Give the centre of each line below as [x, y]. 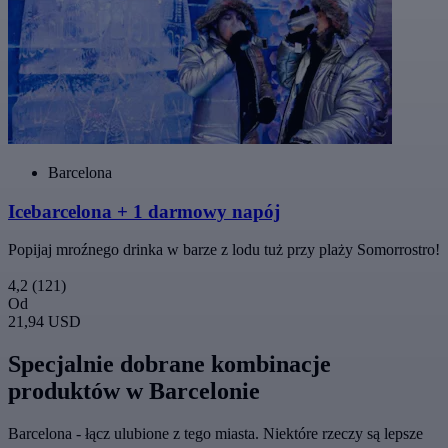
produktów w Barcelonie [134, 391]
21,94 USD [44, 322]
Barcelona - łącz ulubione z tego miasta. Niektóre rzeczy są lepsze [215, 434]
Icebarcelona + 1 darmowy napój [144, 211]
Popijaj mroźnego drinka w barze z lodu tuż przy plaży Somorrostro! [224, 250]
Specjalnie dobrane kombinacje [169, 364]
